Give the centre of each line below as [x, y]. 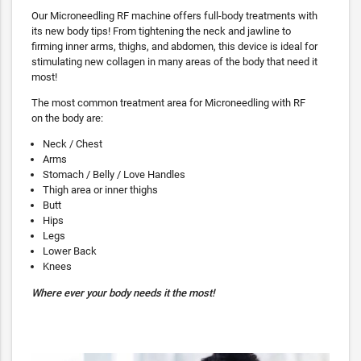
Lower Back [70, 251]
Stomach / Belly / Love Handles [114, 175]
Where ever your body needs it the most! [124, 293]
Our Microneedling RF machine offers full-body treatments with [174, 16]
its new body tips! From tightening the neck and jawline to [161, 31]
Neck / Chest [73, 144]
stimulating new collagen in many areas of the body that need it [174, 62]
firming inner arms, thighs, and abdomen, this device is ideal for [174, 47]
